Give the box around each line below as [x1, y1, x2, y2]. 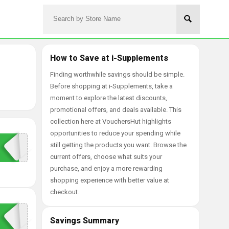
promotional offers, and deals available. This [50, 106, 181, 113]
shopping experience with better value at [50, 176, 169, 184]
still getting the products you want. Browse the [50, 141, 187, 149]
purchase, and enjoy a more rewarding [50, 165, 163, 172]
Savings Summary [50, 216, 119, 225]
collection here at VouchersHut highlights [50, 118, 171, 125]
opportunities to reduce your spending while [50, 129, 180, 137]
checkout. [50, 188, 79, 196]
